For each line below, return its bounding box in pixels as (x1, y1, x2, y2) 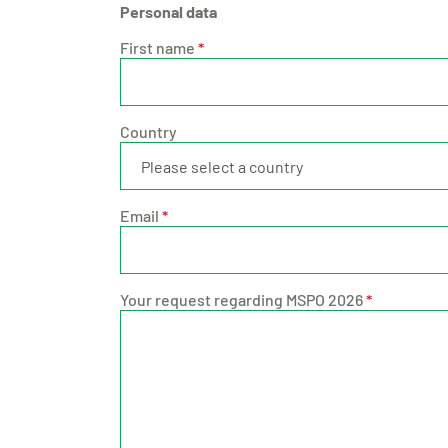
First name (120, 38, 195, 57)
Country (120, 122, 177, 141)
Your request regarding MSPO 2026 (120, 290, 363, 309)
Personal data (120, 2, 217, 21)
